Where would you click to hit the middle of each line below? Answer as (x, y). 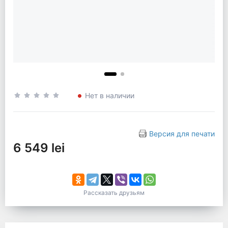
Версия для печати (182, 134)
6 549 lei (39, 148)
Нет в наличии (110, 95)
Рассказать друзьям (114, 193)
